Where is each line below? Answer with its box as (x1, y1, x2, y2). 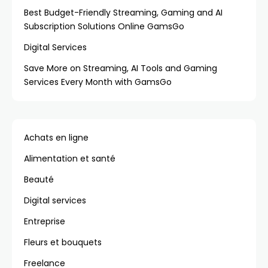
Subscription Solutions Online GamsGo (24, 20, 184, 32)
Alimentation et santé (24, 153, 115, 165)
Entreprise (24, 215, 65, 227)
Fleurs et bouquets (24, 236, 102, 248)
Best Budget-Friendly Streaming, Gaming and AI (24, 7, 223, 19)
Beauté (24, 173, 54, 185)
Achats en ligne (24, 132, 89, 144)
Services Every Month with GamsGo (24, 76, 172, 88)
